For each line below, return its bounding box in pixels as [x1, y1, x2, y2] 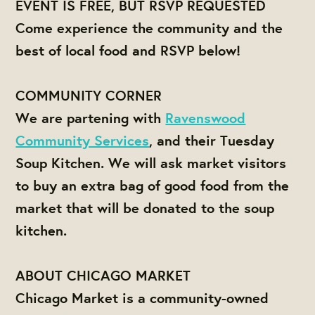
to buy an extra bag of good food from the [15, 175, 290, 195]
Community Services [15, 130, 150, 150]
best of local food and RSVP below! [15, 40, 241, 60]
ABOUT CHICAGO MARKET [15, 265, 191, 285]
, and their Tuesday [149, 130, 275, 150]
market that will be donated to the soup [15, 198, 275, 217]
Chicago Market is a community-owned [15, 288, 269, 307]
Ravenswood [165, 108, 246, 127]
